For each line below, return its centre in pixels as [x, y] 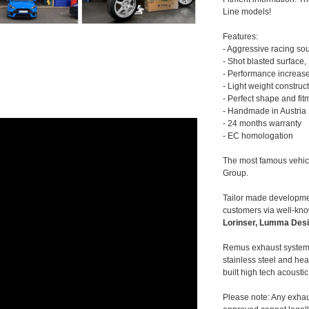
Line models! [247, 12]
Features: [241, 37]
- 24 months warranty [262, 124]
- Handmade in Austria [265, 111]
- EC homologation [258, 136]
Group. [236, 173]
